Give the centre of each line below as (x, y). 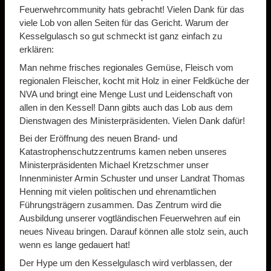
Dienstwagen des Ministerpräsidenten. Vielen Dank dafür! (132, 120)
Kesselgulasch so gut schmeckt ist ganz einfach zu (121, 36)
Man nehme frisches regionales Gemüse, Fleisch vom (126, 67)
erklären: (37, 50)
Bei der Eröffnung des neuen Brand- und (98, 139)
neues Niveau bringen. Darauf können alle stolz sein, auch (134, 232)
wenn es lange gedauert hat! (75, 245)
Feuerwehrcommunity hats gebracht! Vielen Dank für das (132, 10)
